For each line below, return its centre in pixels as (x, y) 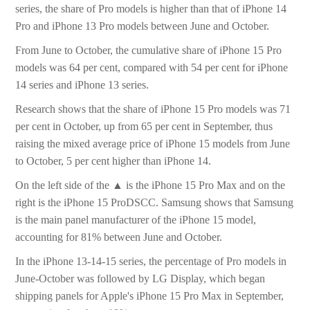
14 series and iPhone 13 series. (82, 85)
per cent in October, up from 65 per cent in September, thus (144, 127)
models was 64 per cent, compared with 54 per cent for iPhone (152, 68)
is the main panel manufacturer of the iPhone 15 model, (136, 220)
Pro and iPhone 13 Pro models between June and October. (143, 26)
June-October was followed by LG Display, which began (140, 279)
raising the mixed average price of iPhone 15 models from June (153, 144)
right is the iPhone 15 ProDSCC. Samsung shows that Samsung (155, 203)
